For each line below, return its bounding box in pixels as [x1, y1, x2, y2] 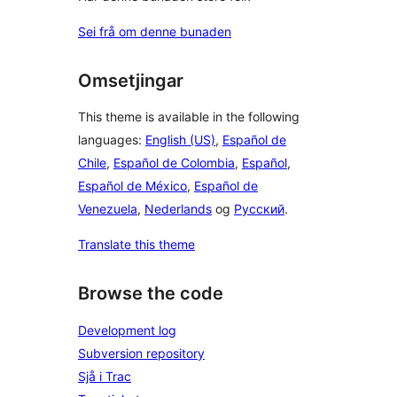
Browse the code [78, 283, 223, 305]
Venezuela [78, 201, 137, 217]
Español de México [78, 178, 187, 194]
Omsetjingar [78, 69, 183, 91]
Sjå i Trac [78, 369, 131, 384]
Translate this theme [78, 237, 195, 253]
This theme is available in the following [78, 109, 300, 125]
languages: [78, 132, 145, 148]
